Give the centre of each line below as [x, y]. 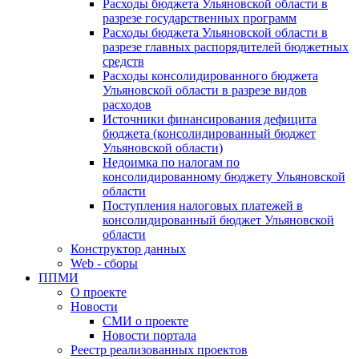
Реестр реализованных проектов [159, 350]
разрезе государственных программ [200, 18]
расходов [127, 105]
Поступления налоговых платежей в [203, 206]
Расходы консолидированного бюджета [210, 76]
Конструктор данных [128, 249]
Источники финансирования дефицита [210, 119]
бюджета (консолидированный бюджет [209, 134]
